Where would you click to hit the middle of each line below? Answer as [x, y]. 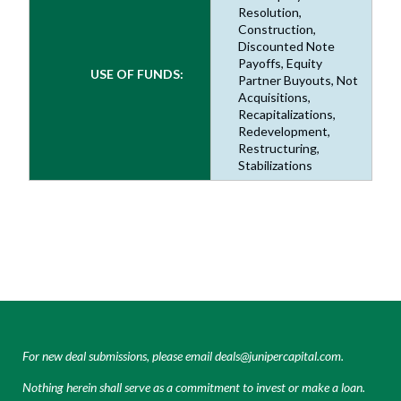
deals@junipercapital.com [278, 356]
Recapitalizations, [287, 114]
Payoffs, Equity [280, 63]
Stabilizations [275, 165]
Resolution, [270, 12]
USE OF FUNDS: [137, 74]
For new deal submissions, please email [119, 356]
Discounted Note [286, 46]
